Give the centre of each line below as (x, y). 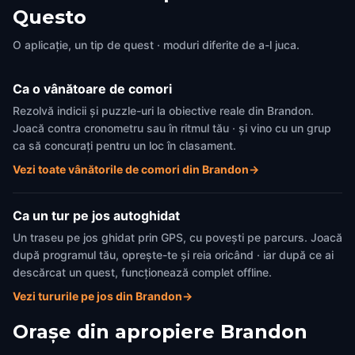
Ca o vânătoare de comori (92, 89)
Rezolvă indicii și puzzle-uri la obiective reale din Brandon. (163, 111)
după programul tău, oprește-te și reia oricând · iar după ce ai (173, 255)
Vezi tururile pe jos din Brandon (97, 296)
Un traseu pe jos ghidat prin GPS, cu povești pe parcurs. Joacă (177, 237)
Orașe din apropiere (114, 332)
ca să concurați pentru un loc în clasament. (124, 145)
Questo (50, 17)
